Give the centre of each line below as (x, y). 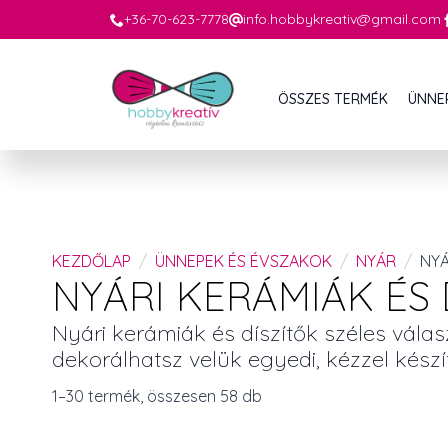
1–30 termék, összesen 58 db (157, 396)
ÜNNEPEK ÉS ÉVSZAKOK (243, 261)
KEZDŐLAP (91, 261)
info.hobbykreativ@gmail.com (342, 19)
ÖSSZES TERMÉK (333, 99)
